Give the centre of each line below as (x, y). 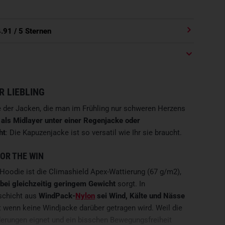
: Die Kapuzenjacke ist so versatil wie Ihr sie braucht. (94, 133)
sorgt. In (130, 184)
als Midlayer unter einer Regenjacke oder (71, 121)
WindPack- (57, 196)
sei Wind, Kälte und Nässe (140, 196)
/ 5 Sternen (32, 31)
